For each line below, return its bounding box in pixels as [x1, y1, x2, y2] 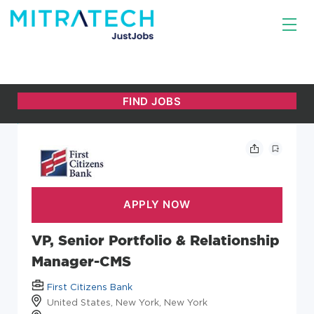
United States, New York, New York [47, 296, 207, 307]
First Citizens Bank [47, 281, 132, 292]
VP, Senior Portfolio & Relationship [32, 231, 280, 248]
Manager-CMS [32, 252, 131, 269]
